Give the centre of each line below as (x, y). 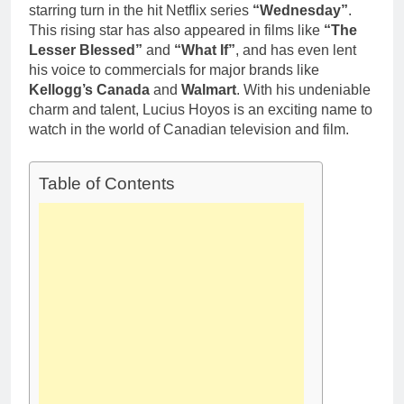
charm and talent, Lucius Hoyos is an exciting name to (201, 110)
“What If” (205, 50)
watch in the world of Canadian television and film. (189, 130)
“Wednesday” (300, 11)
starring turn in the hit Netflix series (141, 11)
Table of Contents (107, 184)
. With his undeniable (303, 90)
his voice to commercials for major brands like (174, 70)
